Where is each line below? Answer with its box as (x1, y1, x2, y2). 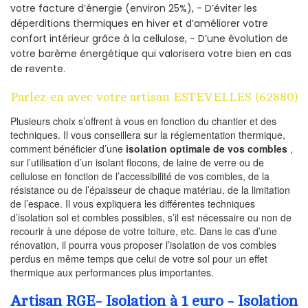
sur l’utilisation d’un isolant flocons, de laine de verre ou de (10, 155, 264, 169)
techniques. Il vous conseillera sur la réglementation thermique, (10, 127, 285, 142)
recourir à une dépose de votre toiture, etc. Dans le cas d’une (10, 223, 277, 238)
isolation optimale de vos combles (126, 141, 287, 155)
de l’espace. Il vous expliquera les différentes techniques (10, 196, 255, 210)
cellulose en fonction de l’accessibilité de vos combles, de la (10, 168, 269, 183)
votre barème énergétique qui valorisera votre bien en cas (10, 46, 291, 60)
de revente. (10, 61, 65, 76)
